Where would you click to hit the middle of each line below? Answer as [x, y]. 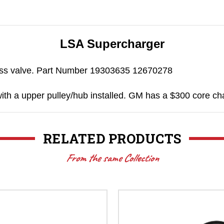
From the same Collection [112, 158]
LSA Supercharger [112, 43]
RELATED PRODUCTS [112, 138]
